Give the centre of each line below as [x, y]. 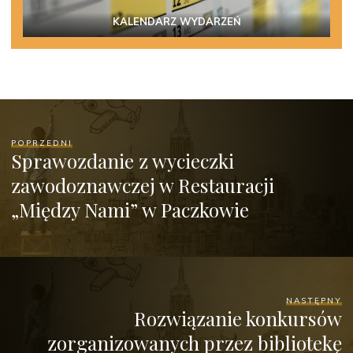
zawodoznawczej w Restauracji [143, 185]
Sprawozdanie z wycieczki [123, 160]
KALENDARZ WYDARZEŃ [176, 22]
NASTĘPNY [314, 300]
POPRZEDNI [42, 143]
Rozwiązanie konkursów [238, 318]
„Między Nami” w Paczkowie [130, 209]
